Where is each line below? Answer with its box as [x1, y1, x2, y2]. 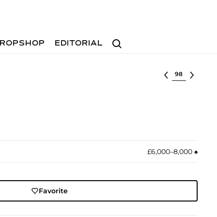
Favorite [39, 186, 68, 195]
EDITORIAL [55, 40, 104, 47]
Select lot [171, 69, 205, 77]
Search [108, 34, 133, 44]
